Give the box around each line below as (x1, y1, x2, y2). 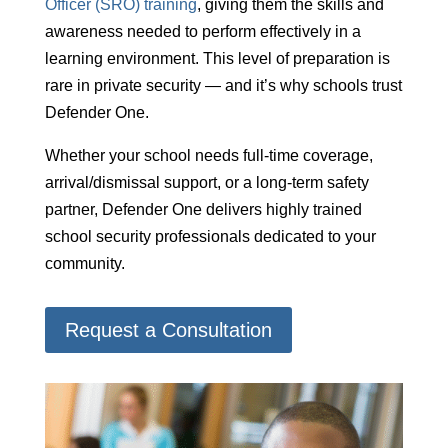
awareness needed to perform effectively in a (44, 22, 361, 40)
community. (44, 254, 125, 272)
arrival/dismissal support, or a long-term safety (44, 173, 369, 191)
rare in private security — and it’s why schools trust (44, 76, 402, 94)
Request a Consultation (64, 318, 272, 341)
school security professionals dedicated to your (44, 227, 376, 245)
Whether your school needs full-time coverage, (44, 146, 373, 164)
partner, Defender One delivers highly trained (44, 200, 362, 218)
